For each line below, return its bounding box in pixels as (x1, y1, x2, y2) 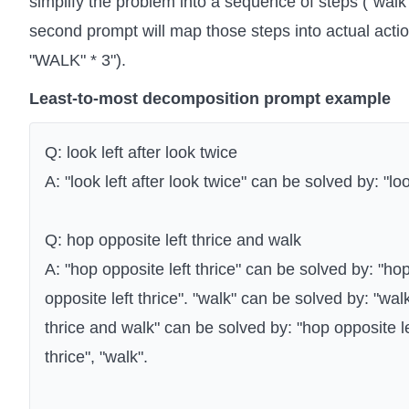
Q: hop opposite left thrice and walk (45, 231, 301, 250)
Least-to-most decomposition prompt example (29, 89, 391, 109)
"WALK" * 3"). (29, 51, 126, 70)
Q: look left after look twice (45, 143, 237, 163)
